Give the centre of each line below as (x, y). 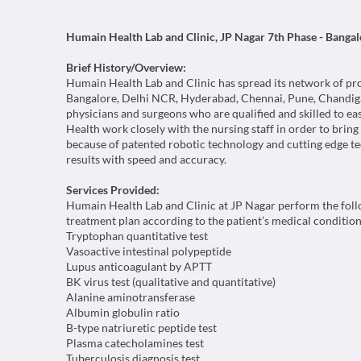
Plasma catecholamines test (135, 343)
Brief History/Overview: (126, 67)
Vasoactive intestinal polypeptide (149, 251)
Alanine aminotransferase (131, 297)
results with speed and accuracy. (146, 159)
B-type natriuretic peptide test (141, 328)
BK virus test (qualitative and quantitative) (171, 282)
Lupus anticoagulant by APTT (139, 266)
